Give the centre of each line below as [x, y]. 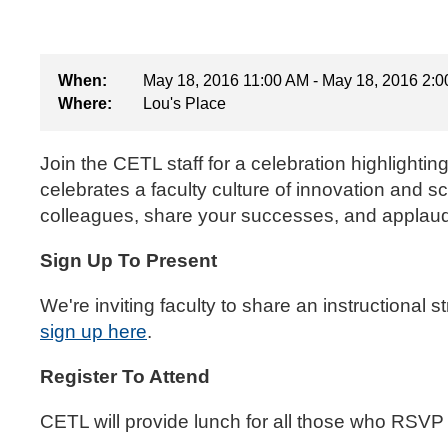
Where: [85, 104]
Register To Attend [125, 377]
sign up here [93, 331]
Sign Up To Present [128, 260]
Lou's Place [184, 104]
